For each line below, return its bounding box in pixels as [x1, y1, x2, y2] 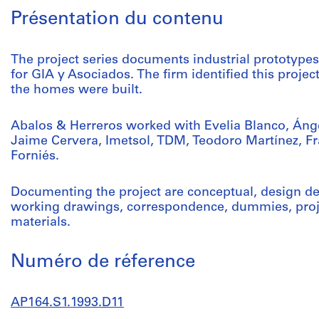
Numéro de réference [11, 253, 195, 272]
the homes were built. [11, 83, 142, 97]
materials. [11, 216, 70, 229]
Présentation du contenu [11, 10, 224, 29]
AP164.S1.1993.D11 [11, 296, 124, 310]
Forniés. [11, 150, 59, 163]
